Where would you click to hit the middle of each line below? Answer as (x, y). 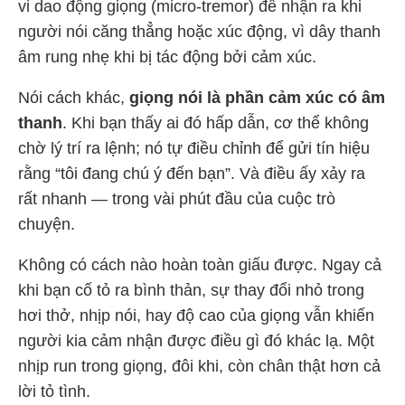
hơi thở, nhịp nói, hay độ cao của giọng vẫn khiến (196, 315)
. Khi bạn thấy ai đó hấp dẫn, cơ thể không (216, 122)
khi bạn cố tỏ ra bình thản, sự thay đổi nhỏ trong (191, 290)
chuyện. (47, 224)
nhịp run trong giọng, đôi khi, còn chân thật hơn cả (199, 366)
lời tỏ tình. (54, 391)
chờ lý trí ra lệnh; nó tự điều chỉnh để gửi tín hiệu (194, 148)
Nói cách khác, (74, 97)
